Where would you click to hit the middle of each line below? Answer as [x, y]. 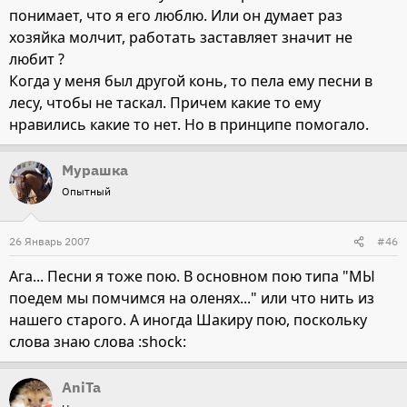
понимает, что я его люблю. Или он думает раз [176, 16]
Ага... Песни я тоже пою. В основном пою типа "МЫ [192, 277]
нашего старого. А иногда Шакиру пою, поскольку [188, 320]
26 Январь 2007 [50, 242]
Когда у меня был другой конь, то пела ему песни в [191, 81]
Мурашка [95, 170]
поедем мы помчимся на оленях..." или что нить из [192, 298]
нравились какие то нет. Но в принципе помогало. [189, 125]
